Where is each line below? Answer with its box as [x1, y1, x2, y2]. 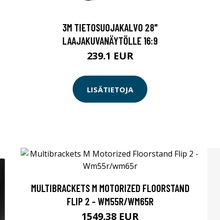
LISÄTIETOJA [87, 84, 133, 94]
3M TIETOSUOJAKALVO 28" [62, 21, 158, 34]
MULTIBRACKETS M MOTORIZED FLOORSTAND [30, 182, 190, 194]
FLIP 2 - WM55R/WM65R [66, 195, 154, 208]
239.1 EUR [86, 49, 134, 63]
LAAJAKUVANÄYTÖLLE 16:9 [62, 34, 158, 47]
